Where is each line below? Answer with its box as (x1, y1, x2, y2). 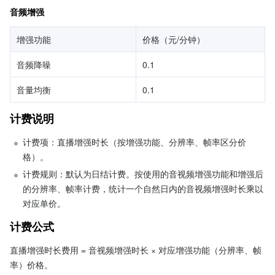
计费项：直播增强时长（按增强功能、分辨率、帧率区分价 (23, 136, 246, 148)
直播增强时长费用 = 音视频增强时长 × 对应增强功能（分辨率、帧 (10, 244, 261, 256)
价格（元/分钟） (142, 33, 205, 45)
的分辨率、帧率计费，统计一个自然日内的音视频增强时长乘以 (23, 182, 263, 195)
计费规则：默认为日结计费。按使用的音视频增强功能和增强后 (23, 168, 263, 180)
